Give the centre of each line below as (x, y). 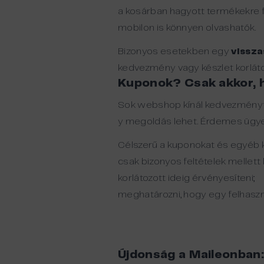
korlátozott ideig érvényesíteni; (187, 178)
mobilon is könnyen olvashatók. (187, 28)
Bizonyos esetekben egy (175, 52)
